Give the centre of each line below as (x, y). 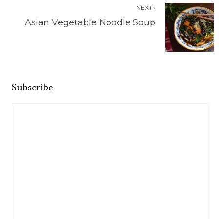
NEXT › (146, 7)
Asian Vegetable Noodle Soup (90, 22)
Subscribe (32, 87)
